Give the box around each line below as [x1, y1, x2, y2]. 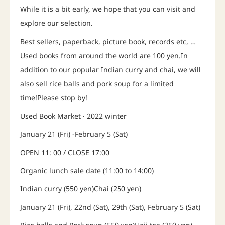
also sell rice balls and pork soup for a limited [20, 78, 174, 88]
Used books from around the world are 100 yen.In [20, 50, 188, 60]
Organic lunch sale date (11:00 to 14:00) [20, 166, 154, 176]
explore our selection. [20, 18, 93, 28]
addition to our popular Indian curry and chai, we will [20, 64, 201, 74]
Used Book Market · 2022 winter [20, 110, 127, 121]
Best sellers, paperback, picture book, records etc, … [20, 36, 196, 46]
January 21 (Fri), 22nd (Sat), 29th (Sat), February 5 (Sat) [20, 202, 200, 212]
